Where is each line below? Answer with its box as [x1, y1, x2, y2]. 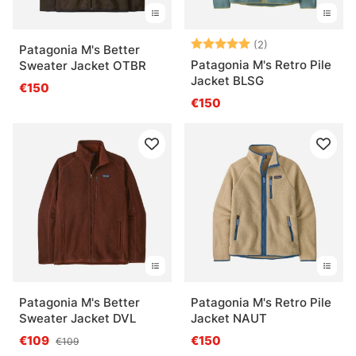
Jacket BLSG [191, 73, 264, 89]
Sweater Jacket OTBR [19, 58, 146, 74]
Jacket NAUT [191, 311, 267, 327]
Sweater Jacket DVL [19, 311, 136, 327]
